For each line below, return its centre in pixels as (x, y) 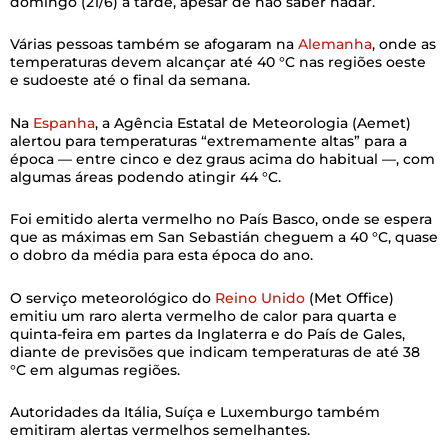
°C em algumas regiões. (95, 369)
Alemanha (335, 44)
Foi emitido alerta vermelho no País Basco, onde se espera (221, 219)
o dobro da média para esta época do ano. (161, 255)
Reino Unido (260, 297)
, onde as (404, 44)
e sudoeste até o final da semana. (130, 80)
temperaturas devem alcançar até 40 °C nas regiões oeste (218, 62)
